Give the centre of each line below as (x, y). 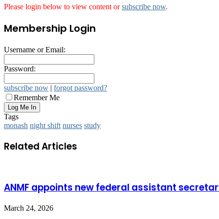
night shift (45, 125)
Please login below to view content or (63, 6)
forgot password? (80, 88)
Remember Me (37, 97)
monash (16, 125)
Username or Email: (35, 49)
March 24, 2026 (29, 208)
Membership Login (50, 28)
